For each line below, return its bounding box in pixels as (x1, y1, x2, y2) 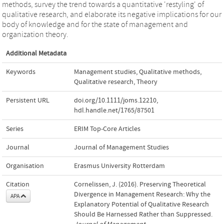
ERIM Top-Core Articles (74, 124, 140, 133)
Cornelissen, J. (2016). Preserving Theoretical (74, 180, 206, 188)
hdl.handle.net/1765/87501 (74, 106, 154, 114)
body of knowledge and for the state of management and (2, 19, 188, 29)
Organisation (6, 161, 44, 170)
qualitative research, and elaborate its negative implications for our (2, 9, 221, 19)
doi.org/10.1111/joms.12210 (74, 96, 156, 104)
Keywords (6, 67, 35, 76)
